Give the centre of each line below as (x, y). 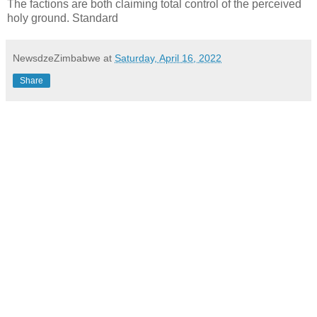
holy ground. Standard (63, 18)
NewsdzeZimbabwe (57, 58)
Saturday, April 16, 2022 (168, 58)
